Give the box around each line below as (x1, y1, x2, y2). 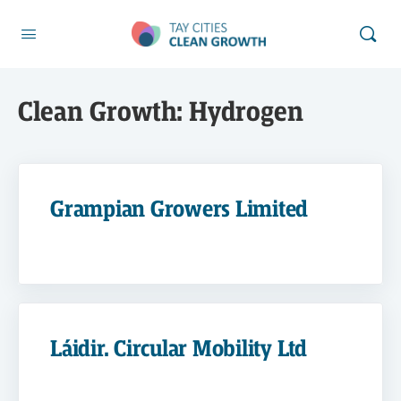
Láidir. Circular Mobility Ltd (50, 337, 308, 362)
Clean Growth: (18, 97, 189, 126)
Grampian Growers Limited (50, 197, 309, 222)
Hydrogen (189, 97, 303, 126)
